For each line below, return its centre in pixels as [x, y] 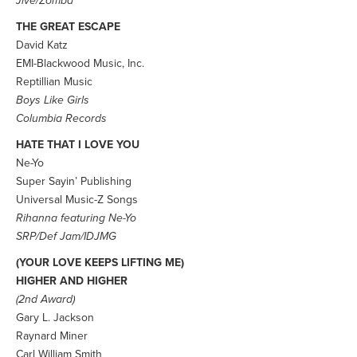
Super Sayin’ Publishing [74, 181]
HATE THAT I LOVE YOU [78, 145]
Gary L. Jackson [55, 318]
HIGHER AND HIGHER [72, 281]
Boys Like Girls [53, 100]
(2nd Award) [45, 299]
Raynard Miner [52, 336]
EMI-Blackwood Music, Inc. [80, 63]
